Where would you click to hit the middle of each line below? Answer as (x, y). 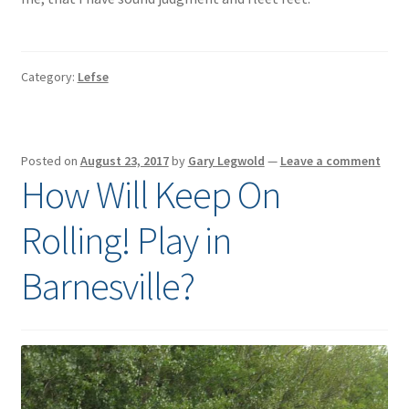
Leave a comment (330, 160)
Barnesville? (107, 285)
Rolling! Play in (126, 240)
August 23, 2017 (124, 160)
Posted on (50, 160)
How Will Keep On (150, 194)
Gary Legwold (226, 160)
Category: (49, 77)
